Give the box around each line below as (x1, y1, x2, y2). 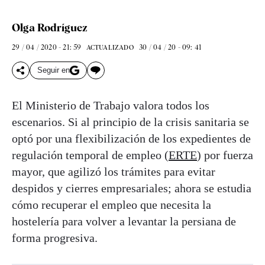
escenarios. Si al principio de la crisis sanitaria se (12, 115, 249, 128)
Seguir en (37, 66, 70, 75)
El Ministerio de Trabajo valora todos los (12, 98, 209, 112)
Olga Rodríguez (12, 21, 88, 34)
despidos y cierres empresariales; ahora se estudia (12, 181, 251, 195)
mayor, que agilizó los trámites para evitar (12, 164, 215, 178)
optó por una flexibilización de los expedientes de (12, 131, 251, 145)
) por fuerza (197, 148, 253, 161)
